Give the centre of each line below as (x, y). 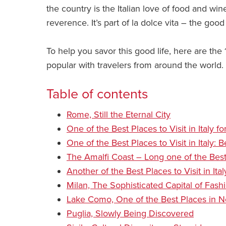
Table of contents (97, 94)
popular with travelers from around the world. (135, 65)
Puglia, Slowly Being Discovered (130, 213)
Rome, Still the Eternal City (119, 115)
